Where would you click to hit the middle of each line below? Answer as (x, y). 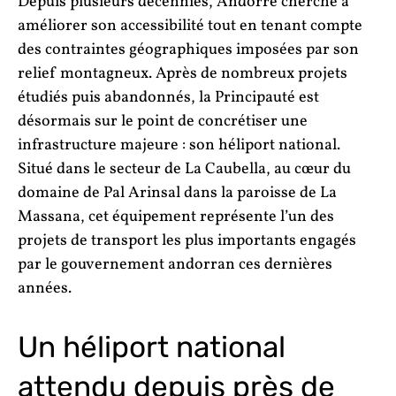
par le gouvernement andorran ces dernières (175, 264)
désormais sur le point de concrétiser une (163, 121)
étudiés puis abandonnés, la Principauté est (168, 97)
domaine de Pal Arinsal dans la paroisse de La (177, 193)
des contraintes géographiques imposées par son (188, 49)
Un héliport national (152, 346)
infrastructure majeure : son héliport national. (179, 145)
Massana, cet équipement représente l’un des (176, 217)
